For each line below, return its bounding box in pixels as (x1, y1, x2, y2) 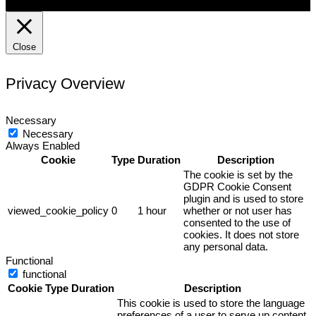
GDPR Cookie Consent (183, 180, 291, 193)
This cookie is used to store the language (117, 296, 305, 309)
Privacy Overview (6, 75, 125, 93)
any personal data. (183, 240, 268, 253)
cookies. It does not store (183, 228, 299, 241)
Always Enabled (6, 139, 80, 152)
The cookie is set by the (183, 168, 293, 181)
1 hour (138, 204, 166, 217)
